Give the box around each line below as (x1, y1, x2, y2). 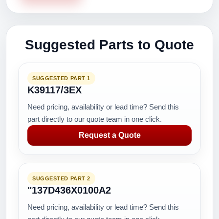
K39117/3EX (27, 85, 82, 95)
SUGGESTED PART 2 (32, 175, 90, 181)
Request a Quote (78, 131, 141, 139)
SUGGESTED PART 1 (32, 75, 90, 81)
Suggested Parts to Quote (25, 37, 194, 52)
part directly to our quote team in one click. (27, 115, 162, 123)
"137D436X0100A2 (27, 185, 111, 196)
